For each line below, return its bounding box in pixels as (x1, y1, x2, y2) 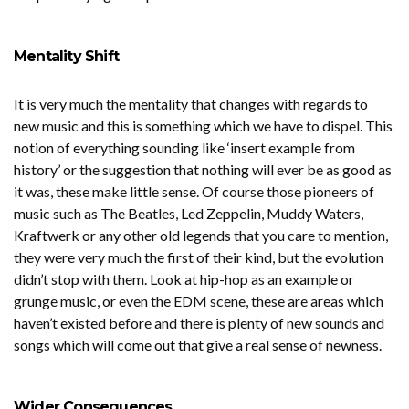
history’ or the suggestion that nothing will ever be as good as (14, 161, 392, 179)
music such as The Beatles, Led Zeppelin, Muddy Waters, (14, 204, 363, 223)
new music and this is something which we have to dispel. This (14, 117, 393, 135)
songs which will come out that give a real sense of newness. (14, 336, 384, 354)
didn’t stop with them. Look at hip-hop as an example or (14, 270, 354, 288)
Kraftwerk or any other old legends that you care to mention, (14, 226, 388, 245)
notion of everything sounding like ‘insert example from (14, 139, 355, 157)
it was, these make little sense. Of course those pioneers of (14, 183, 374, 201)
